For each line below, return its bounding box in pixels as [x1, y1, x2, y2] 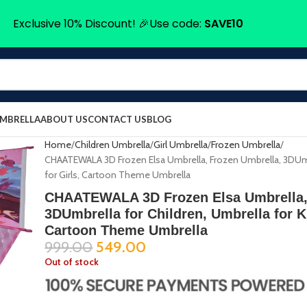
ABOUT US [40, 113, 88, 125]
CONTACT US [88, 113, 147, 125]
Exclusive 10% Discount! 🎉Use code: [12, 16, 204, 32]
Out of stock [45, 256, 99, 268]
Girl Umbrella [153, 138, 208, 151]
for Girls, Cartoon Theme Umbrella [45, 169, 191, 181]
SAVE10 [204, 16, 243, 32]
